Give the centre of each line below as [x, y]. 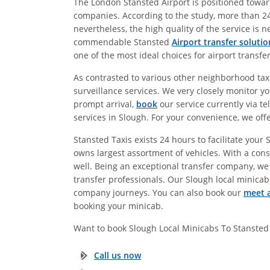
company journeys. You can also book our [159, 192]
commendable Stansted [123, 42]
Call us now [118, 255]
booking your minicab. [118, 206]
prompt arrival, [105, 104]
